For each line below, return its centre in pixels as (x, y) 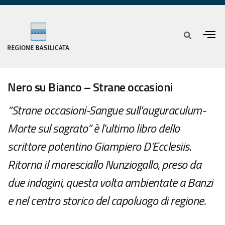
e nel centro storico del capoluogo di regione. (106, 201)
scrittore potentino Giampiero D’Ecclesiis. (99, 146)
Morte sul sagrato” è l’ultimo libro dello (94, 128)
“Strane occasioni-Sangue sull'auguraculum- (106, 110)
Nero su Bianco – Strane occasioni (90, 87)
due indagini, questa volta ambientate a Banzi (110, 183)
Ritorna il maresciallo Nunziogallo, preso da (104, 164)
